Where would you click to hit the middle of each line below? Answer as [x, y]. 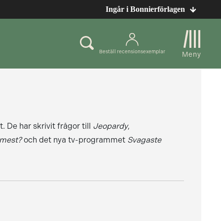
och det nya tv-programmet [74, 140]
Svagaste [144, 140]
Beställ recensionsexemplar [132, 51]
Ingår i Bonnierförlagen [145, 9]
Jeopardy [110, 126]
